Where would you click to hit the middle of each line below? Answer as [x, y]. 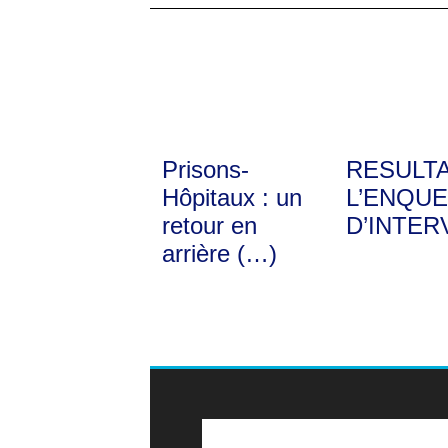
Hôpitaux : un [232, 197]
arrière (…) [219, 253]
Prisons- [205, 169]
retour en [209, 225]
